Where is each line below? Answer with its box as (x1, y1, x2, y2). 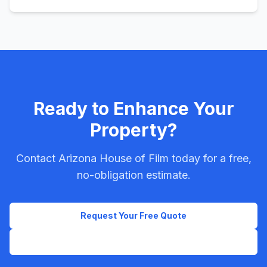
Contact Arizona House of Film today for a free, (15, 152, 252, 164)
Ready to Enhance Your (33, 98, 234, 119)
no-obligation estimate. (76, 169, 191, 181)
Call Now (123, 237, 161, 247)
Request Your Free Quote (80, 210, 187, 221)
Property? (90, 119, 177, 141)
